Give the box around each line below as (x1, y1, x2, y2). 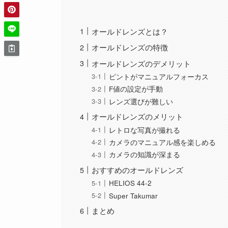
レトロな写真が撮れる (109, 125, 181, 135)
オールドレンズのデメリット (92, 58, 191, 69)
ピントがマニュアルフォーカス (109, 71, 209, 81)
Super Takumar (109, 190, 158, 201)
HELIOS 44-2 (109, 178, 152, 188)
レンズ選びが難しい (109, 96, 174, 106)
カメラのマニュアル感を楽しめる (109, 137, 216, 147)
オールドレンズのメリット (92, 111, 184, 122)
